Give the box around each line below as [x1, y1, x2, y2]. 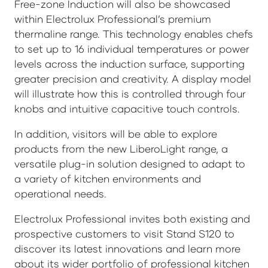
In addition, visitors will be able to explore [14, 127, 217, 141]
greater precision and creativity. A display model [14, 72, 251, 86]
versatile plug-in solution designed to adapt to [14, 157, 245, 170]
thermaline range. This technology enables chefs [14, 28, 253, 41]
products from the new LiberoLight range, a [14, 142, 228, 156]
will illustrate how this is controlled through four [14, 87, 246, 100]
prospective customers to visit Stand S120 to [14, 227, 234, 240]
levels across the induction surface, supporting [14, 57, 245, 71]
